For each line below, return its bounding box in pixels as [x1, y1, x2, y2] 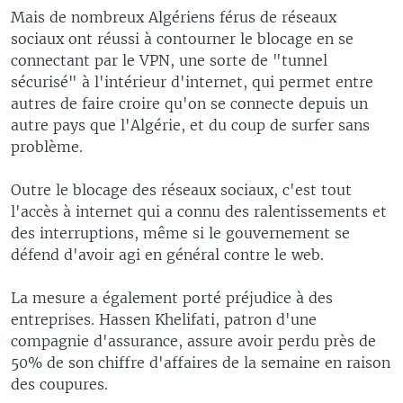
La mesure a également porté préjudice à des [11, 288, 333, 307]
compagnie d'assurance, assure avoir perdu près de [11, 331, 376, 350]
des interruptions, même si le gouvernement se [11, 223, 350, 242]
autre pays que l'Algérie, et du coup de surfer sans [11, 115, 370, 134]
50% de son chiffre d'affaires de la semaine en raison [11, 353, 390, 372]
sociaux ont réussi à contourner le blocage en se [11, 29, 354, 48]
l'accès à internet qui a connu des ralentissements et [11, 201, 387, 220]
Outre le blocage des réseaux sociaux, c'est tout [11, 180, 352, 199]
